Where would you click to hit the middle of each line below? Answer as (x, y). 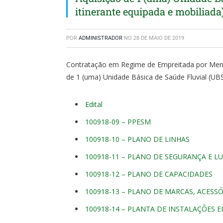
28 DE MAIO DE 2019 (159, 38)
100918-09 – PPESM (118, 121)
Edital (94, 104)
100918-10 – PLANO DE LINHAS (137, 139)
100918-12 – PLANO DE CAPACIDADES (149, 174)
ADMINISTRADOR (101, 38)
